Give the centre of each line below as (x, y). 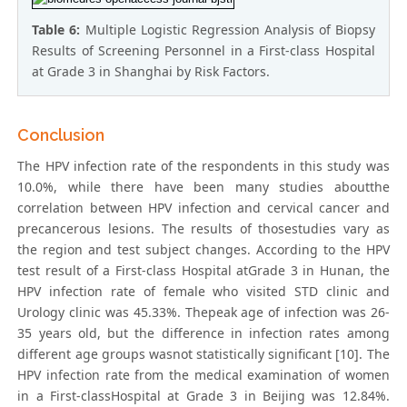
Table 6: (59, 30)
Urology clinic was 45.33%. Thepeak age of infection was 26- (203, 313)
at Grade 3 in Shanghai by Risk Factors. (151, 72)
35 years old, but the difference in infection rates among (203, 333)
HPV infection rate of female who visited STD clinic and (203, 292)
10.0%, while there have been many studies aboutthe (203, 187)
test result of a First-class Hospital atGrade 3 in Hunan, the (203, 271)
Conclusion (61, 135)
